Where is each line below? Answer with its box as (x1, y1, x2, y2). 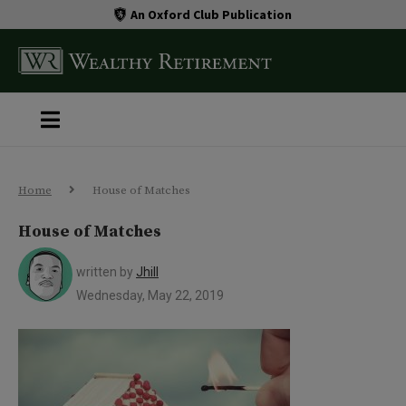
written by (76, 265, 136, 279)
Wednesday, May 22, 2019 (76, 288, 224, 303)
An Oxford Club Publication (130, 5, 293, 23)
